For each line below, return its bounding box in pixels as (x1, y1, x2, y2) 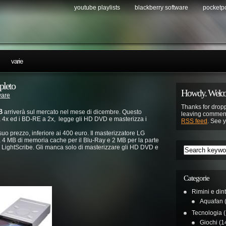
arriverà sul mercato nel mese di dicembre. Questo (3, 108, 142, 116)
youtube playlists (74, 4, 120, 11)
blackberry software (135, 4, 188, 11)
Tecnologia (192, 209, 222, 216)
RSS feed (181, 118, 207, 125)
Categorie (184, 174, 209, 182)
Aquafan (200, 198, 223, 205)
